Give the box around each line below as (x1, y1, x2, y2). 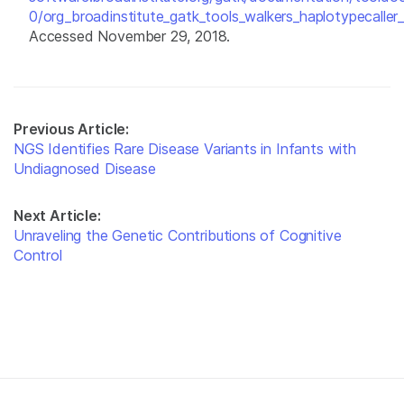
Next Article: (14, 207, 101, 225)
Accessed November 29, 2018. (29, 27, 231, 46)
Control (14, 246, 62, 265)
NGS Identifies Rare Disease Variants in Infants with (14, 140, 356, 159)
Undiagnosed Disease (14, 160, 156, 179)
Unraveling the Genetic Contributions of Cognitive (14, 226, 342, 245)
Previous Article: (14, 120, 130, 139)
